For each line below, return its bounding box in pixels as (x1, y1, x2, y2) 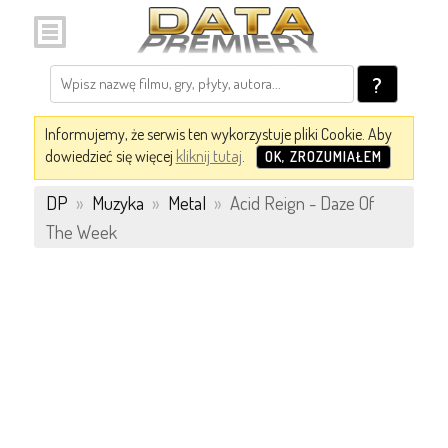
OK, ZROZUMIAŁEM (264, 148, 382, 165)
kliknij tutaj (175, 146, 242, 166)
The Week (45, 220, 117, 243)
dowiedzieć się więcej (44, 146, 176, 166)
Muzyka (91, 191, 144, 214)
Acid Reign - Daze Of (225, 191, 374, 214)
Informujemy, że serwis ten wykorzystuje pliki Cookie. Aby (44, 124, 392, 144)
